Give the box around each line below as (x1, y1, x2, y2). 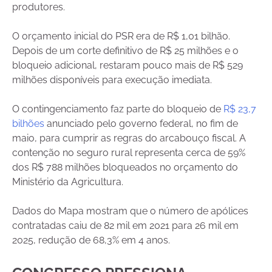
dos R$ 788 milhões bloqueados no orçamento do (12, 161, 238, 174)
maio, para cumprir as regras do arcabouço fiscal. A (12, 132, 246, 144)
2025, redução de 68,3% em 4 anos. (12, 234, 170, 246)
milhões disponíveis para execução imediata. (12, 74, 212, 86)
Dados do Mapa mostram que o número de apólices (12, 205, 248, 217)
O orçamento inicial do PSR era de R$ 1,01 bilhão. (12, 30, 230, 42)
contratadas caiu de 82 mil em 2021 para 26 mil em (12, 220, 239, 232)
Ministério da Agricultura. (12, 176, 123, 188)
